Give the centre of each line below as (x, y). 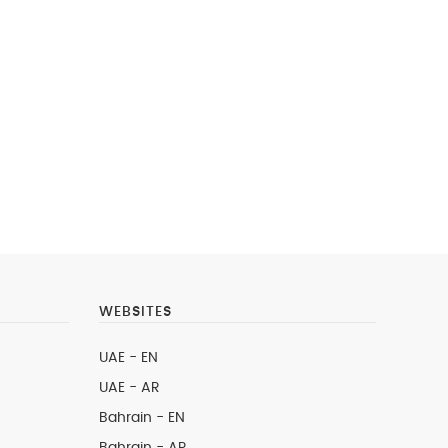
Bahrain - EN (141, 418)
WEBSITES (135, 312)
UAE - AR (129, 388)
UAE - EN (128, 358)
